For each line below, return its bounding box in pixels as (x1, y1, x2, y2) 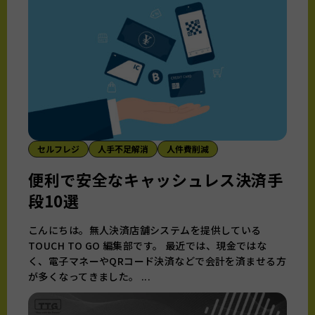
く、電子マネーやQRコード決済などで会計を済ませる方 (28, 254, 286, 269)
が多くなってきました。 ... (28, 269, 151, 284)
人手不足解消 (98, 143, 148, 155)
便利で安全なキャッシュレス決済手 (28, 168, 283, 191)
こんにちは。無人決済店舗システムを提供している (28, 223, 262, 238)
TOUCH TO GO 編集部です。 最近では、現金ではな (28, 238, 267, 253)
